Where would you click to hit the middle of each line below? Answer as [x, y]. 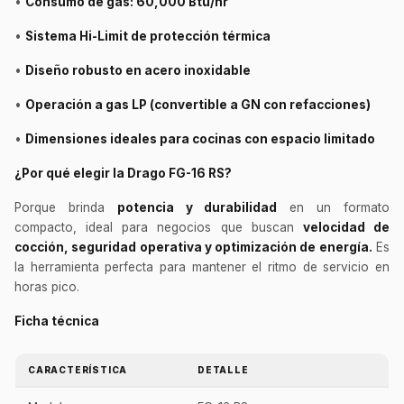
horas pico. [47, 286]
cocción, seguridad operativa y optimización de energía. [193, 247]
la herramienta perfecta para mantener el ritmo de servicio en [202, 266]
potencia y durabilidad [197, 207]
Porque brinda [66, 207]
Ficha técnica [57, 321]
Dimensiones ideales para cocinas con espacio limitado [200, 138]
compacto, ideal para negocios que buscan [159, 227]
